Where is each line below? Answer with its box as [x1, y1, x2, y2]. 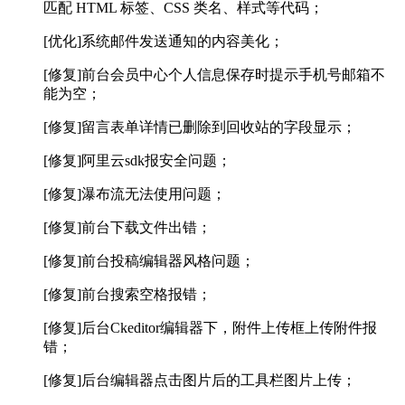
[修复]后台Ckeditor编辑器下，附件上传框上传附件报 [43, 320, 377, 336]
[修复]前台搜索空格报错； [43, 287, 212, 303]
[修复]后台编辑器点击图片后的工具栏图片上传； [43, 372, 356, 389]
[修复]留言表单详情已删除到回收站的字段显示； [43, 119, 356, 136]
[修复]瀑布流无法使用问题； [43, 186, 226, 202]
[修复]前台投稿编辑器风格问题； [43, 253, 255, 269]
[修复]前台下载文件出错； [43, 220, 212, 236]
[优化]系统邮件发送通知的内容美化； [43, 33, 284, 50]
